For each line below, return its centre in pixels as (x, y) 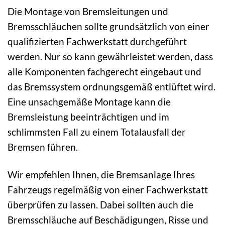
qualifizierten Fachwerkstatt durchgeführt (97, 41)
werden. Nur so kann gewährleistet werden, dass (110, 56)
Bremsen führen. (43, 147)
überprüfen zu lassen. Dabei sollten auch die (100, 204)
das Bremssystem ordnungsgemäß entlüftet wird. (111, 86)
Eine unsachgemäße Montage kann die (89, 101)
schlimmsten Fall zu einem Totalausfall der (97, 132)
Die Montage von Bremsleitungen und (88, 11)
